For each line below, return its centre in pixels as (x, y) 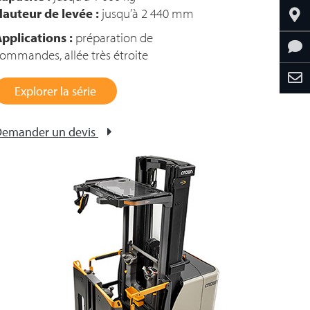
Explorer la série (55, 91)
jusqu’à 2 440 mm (146, 13)
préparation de (113, 37)
